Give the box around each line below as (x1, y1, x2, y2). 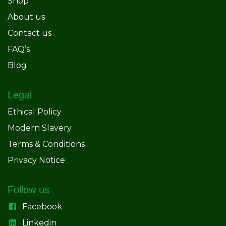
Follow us (8, 184, 49, 195)
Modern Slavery (8, 123, 72, 133)
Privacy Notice (8, 155, 65, 165)
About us (8, 12, 45, 22)
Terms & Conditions (8, 139, 85, 149)
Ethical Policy (8, 106, 62, 117)
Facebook (22, 201, 62, 211)
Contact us (8, 28, 51, 38)
